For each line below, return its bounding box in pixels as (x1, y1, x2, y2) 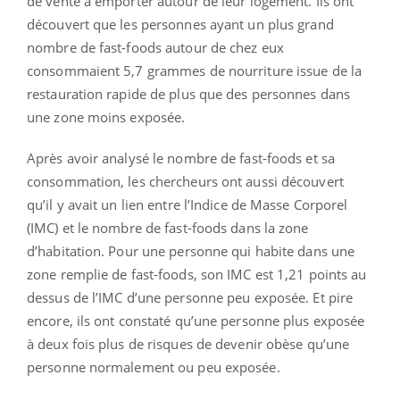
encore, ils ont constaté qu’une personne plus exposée (27, 311, 365, 329)
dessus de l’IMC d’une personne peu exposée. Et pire (27, 287, 354, 306)
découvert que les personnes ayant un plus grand (27, 14, 334, 33)
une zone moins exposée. (27, 107, 186, 126)
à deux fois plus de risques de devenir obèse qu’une (27, 334, 350, 353)
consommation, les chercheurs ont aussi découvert (27, 171, 344, 190)
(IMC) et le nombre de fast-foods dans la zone (27, 218, 309, 237)
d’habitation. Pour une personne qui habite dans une (27, 241, 355, 260)
